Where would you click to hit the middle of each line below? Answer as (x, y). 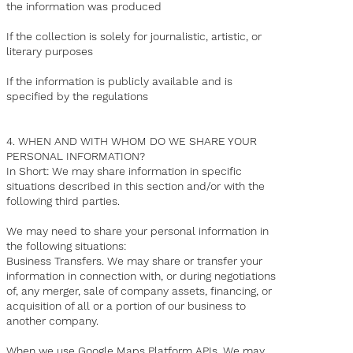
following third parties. (63, 201)
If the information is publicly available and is (120, 82)
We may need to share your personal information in (138, 231)
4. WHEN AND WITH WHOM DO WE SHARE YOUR (132, 141)
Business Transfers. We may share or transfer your (135, 261)
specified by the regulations (78, 97)
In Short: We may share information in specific (124, 171)
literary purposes (50, 52)
